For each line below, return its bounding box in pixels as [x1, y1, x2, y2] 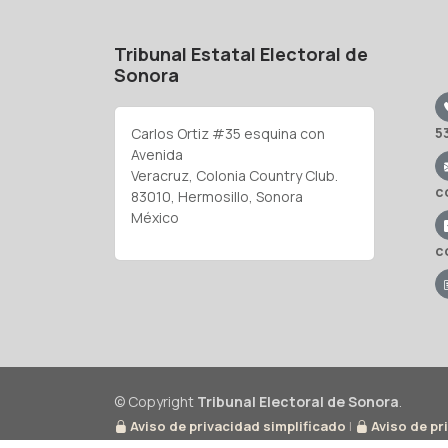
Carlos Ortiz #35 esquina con [131, 124, 325, 143]
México [131, 208, 179, 227]
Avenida [131, 145, 183, 164]
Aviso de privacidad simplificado [127, 417, 346, 435]
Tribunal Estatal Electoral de [114, 42, 368, 66]
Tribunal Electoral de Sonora [197, 392, 399, 411]
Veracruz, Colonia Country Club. [131, 166, 338, 185]
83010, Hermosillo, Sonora [131, 187, 303, 206]
